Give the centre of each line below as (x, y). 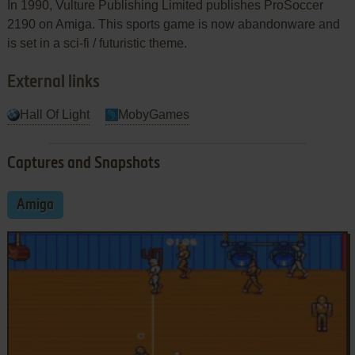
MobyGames (153, 114)
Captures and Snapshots (83, 164)
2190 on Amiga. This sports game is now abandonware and (173, 24)
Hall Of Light (54, 114)
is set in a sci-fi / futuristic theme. (97, 43)
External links (53, 82)
